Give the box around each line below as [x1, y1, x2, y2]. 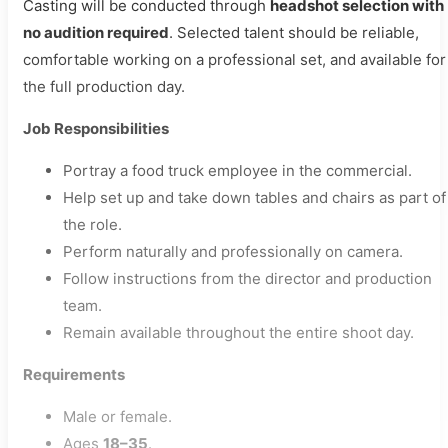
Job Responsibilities [23, 119, 169, 138]
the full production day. [23, 77, 185, 96]
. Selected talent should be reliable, [169, 23, 419, 42]
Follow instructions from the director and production [63, 269, 432, 288]
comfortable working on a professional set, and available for [23, 50, 446, 69]
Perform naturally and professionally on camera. [63, 242, 403, 261]
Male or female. [63, 407, 172, 426]
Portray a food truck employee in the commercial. [63, 161, 412, 180]
